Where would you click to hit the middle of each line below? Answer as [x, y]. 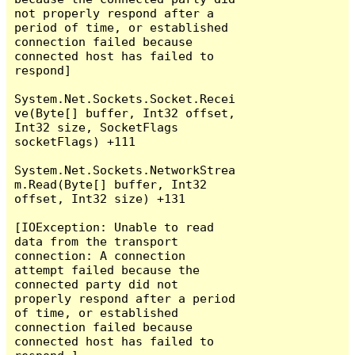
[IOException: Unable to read [115, 227]
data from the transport [97, 241]
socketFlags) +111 [75, 141]
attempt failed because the [107, 269]
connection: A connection [100, 255]
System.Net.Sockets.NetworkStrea [125, 170]
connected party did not [97, 284]
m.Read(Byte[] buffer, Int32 [111, 184]
